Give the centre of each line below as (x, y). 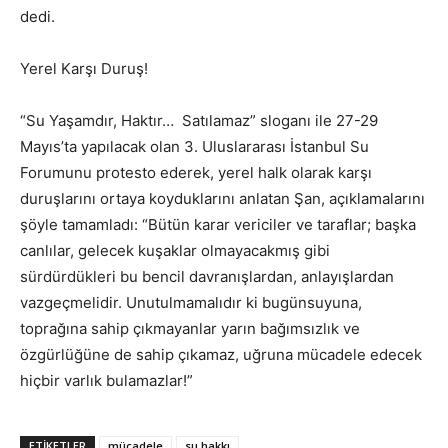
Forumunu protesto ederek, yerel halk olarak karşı (196, 172)
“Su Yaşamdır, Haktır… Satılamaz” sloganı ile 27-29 (199, 120)
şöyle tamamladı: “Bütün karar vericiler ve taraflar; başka (218, 224)
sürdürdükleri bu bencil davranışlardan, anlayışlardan (207, 276)
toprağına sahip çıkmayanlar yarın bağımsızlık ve (190, 328)
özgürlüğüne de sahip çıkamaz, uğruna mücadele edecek (221, 354)
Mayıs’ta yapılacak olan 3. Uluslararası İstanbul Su (194, 146)
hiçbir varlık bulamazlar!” (106, 380)
